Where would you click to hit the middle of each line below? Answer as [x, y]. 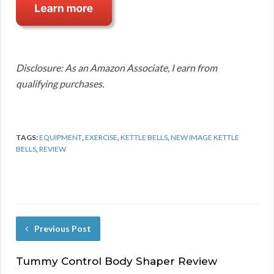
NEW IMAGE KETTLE [205, 138]
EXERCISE [101, 138]
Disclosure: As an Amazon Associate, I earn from [117, 68]
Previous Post [63, 229]
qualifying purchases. [60, 84]
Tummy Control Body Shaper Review [117, 261]
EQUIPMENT [61, 138]
